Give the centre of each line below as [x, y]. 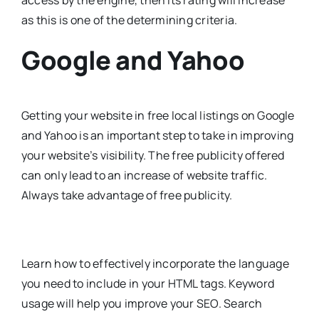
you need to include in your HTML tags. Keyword [148, 283]
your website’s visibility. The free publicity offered [153, 155]
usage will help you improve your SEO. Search [142, 303]
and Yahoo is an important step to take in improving [157, 135]
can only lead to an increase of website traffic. [144, 175]
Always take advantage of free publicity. [127, 195]
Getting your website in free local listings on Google [158, 115]
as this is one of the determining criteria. [129, 20]
